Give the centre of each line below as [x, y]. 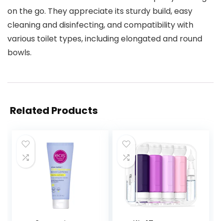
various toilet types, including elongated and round [105, 39]
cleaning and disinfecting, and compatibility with [100, 25]
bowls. [19, 53]
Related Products [54, 110]
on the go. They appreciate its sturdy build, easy [100, 11]
